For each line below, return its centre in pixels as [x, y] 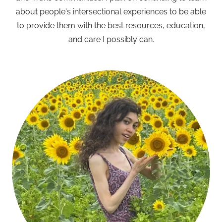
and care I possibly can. [111, 39]
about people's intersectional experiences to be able [111, 12]
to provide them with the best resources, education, [111, 26]
